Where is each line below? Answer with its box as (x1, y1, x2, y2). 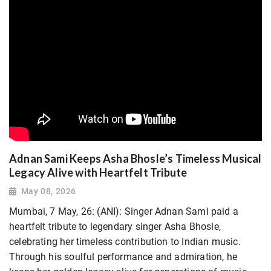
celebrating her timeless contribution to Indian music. (9, 235, 241, 247)
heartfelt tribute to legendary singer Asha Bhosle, (9, 220, 221, 232)
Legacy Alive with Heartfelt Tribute (9, 165, 188, 179)
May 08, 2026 (21, 186, 76, 196)
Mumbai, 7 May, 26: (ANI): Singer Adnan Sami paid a (9, 205, 238, 217)
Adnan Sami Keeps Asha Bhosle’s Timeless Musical (9, 151, 262, 165)
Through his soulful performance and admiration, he (9, 250, 237, 263)
